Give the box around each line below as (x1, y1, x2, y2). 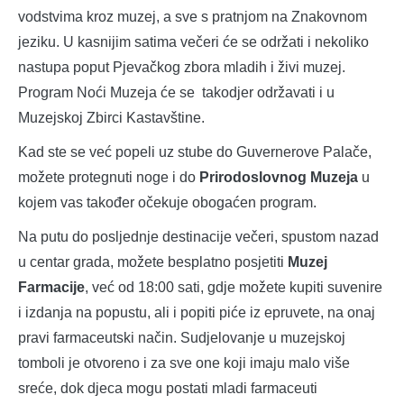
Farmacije (18, 280, 85, 296)
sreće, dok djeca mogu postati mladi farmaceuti (18, 381, 317, 397)
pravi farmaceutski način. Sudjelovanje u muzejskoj (18, 330, 345, 346)
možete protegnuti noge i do (18, 170, 199, 186)
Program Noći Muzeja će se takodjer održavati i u (18, 85, 335, 101)
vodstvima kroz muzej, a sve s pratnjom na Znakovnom (18, 9, 367, 25)
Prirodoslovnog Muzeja (199, 170, 358, 186)
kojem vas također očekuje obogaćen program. (18, 195, 317, 211)
